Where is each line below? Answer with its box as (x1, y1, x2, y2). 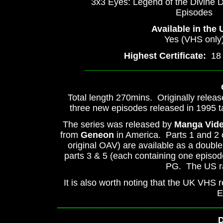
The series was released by (62, 119, 174, 129)
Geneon (81, 130, 114, 140)
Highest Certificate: (124, 51, 206, 61)
